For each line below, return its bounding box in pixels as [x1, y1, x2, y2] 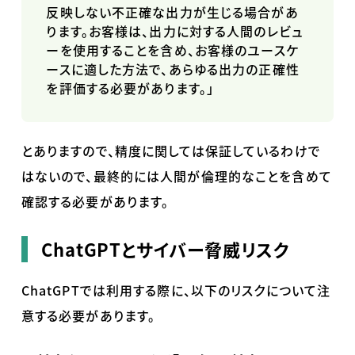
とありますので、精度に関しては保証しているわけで [21, 141, 321, 161]
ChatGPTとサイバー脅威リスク [41, 235, 291, 262]
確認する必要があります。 [21, 192, 170, 212]
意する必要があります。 [21, 306, 156, 326]
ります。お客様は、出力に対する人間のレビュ [46, 21, 303, 40]
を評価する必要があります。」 [46, 78, 215, 97]
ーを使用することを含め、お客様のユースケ [46, 40, 299, 59]
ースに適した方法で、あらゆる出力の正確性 [46, 59, 300, 78]
